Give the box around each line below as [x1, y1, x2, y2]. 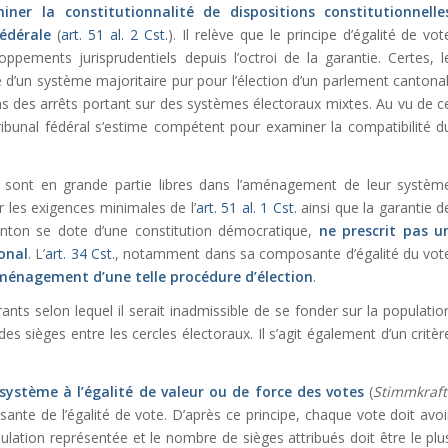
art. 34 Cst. [45, 243, 116, 263]
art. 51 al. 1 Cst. [195, 197, 297, 217]
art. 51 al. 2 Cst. [61, 24, 169, 44]
